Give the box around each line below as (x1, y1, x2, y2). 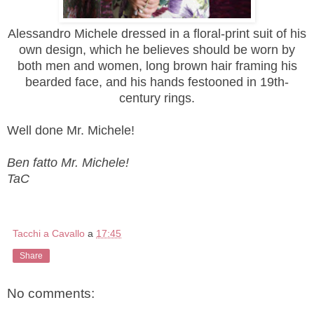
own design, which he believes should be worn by (19, 43, 295, 57)
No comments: (7, 286, 95, 301)
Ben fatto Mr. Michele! (7, 156, 129, 170)
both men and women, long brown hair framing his (17, 59, 297, 74)
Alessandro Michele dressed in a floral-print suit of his (8, 27, 306, 41)
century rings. (119, 91, 195, 106)
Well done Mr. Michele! (7, 123, 135, 138)
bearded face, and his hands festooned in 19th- (25, 75, 289, 90)
